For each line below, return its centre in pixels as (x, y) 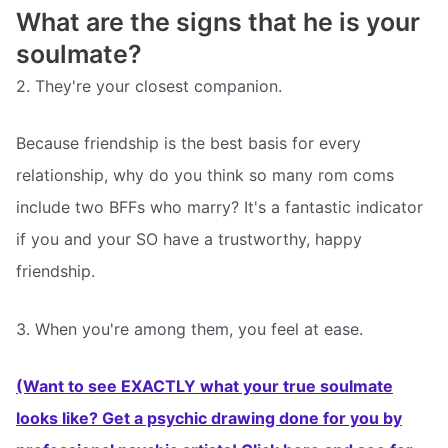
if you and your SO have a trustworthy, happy (189, 239)
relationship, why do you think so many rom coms (205, 175)
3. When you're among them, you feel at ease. (189, 328)
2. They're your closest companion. (149, 85)
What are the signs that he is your (218, 21)
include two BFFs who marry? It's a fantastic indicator (219, 207)
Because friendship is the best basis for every (188, 143)
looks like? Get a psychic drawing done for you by (209, 418)
